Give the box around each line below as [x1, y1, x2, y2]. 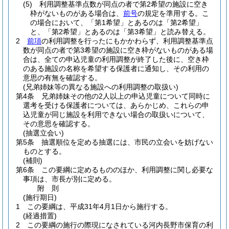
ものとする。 [23, 147, 66, 155]
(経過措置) [23, 212, 57, 220]
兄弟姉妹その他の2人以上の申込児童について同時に [41, 92, 210, 100]
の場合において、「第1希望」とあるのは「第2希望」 [30, 18, 203, 27]
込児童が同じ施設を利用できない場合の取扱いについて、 [23, 110, 209, 119]
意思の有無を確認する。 [23, 74, 102, 82]
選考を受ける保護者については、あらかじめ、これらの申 [23, 101, 209, 109]
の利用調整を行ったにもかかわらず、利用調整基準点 [41, 37, 213, 45]
